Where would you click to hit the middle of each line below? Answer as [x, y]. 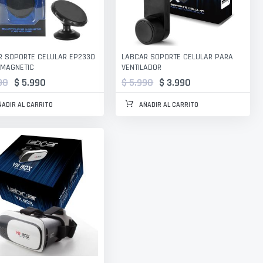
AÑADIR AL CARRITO [169, 104]
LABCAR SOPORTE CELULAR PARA [178, 57]
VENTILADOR [142, 67]
